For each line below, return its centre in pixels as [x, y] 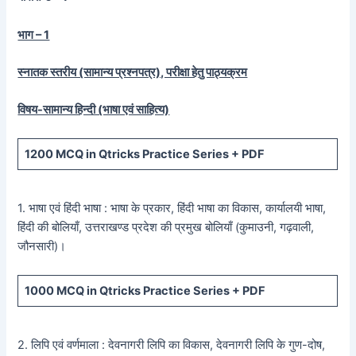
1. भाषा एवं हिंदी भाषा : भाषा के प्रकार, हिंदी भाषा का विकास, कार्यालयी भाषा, [172, 209]
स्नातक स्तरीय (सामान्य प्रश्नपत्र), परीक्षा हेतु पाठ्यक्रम [133, 73]
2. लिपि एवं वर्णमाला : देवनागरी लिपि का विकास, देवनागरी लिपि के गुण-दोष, [172, 345]
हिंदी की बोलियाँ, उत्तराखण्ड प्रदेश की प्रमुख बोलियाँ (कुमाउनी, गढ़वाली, [166, 228]
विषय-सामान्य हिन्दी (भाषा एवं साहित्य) [94, 110]
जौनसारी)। [42, 247]
